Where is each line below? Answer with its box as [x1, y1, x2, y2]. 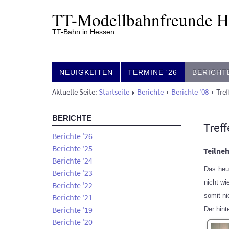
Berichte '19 [52, 204, 93, 215]
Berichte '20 [52, 217, 93, 227]
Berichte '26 [52, 131, 93, 141]
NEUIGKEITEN [59, 68, 113, 76]
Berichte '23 [52, 168, 93, 178]
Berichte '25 [52, 143, 93, 153]
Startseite [99, 87, 129, 97]
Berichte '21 [52, 192, 93, 202]
